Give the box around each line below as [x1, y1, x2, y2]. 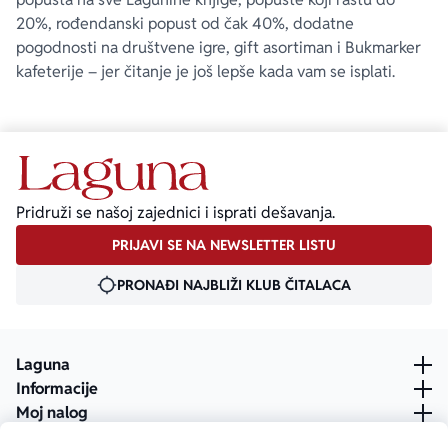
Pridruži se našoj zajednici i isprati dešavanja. [16, 202, 335, 224]
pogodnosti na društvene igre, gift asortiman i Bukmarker [16, 37, 421, 58]
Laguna [16, 354, 70, 376]
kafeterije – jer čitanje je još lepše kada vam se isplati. [16, 61, 395, 82]
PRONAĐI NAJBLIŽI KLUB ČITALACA [117, 276, 351, 295]
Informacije [16, 378, 98, 400]
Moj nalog [16, 402, 88, 424]
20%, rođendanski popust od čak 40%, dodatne [16, 13, 354, 34]
